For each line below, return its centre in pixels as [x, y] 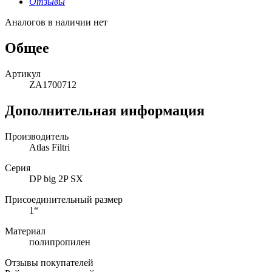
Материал [25, 231]
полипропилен [60, 242]
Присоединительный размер [64, 199]
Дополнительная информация [105, 110]
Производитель [37, 136]
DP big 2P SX [56, 178]
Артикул [23, 73]
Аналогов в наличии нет [56, 22]
